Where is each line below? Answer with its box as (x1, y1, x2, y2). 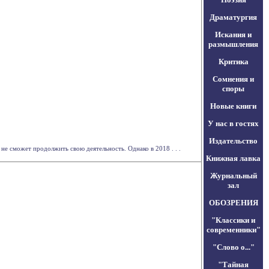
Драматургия (210, 13, 257, 22)
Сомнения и (213, 74, 254, 83)
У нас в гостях (208, 119, 259, 128)
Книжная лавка (206, 154, 261, 163)
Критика (218, 57, 249, 66)
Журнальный (210, 171, 257, 180)
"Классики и (211, 216, 255, 225)
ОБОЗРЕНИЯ (208, 198, 258, 207)
